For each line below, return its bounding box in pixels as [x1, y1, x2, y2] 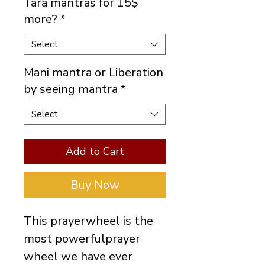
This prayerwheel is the [24, 213, 153, 229]
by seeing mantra [24, 81, 118, 97]
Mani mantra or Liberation [24, 64, 163, 80]
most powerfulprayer [24, 231, 140, 247]
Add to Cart [65, 144, 124, 159]
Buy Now [70, 177, 119, 193]
